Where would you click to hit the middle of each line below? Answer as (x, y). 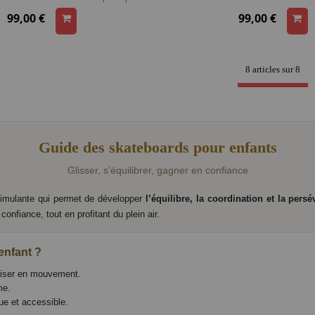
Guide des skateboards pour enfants (157, 148)
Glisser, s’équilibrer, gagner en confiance (157, 171)
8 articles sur (270, 69)
